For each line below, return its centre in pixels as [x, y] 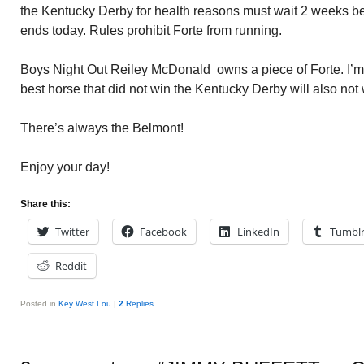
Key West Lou [85, 303]
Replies [139, 303]
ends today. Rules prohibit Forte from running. [151, 30]
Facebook [163, 232]
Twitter [72, 232]
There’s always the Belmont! [102, 128]
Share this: [45, 204]
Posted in [38, 303]
